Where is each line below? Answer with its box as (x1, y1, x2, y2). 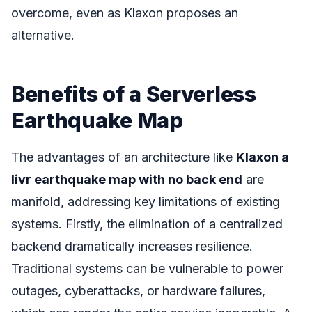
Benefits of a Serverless (11, 80, 256, 107)
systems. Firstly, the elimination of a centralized (11, 216, 283, 231)
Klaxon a (236, 149, 289, 164)
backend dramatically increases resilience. (11, 238, 253, 253)
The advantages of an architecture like (11, 149, 236, 164)
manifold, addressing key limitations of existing (11, 194, 280, 209)
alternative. (11, 27, 75, 42)
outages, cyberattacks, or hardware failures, (11, 283, 265, 298)
